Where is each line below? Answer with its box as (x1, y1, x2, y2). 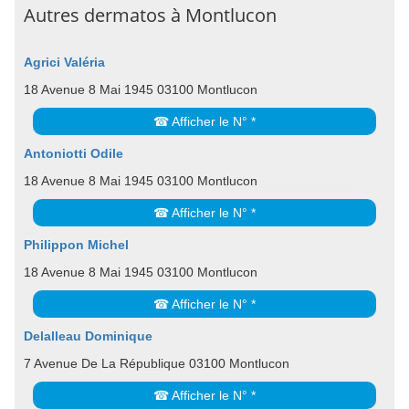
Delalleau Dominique (24, 329, 152, 343)
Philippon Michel (24, 237, 129, 252)
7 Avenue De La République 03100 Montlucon (24, 356, 289, 371)
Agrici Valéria (24, 55, 105, 69)
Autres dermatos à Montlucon (24, 3, 277, 27)
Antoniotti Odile (24, 146, 123, 161)
